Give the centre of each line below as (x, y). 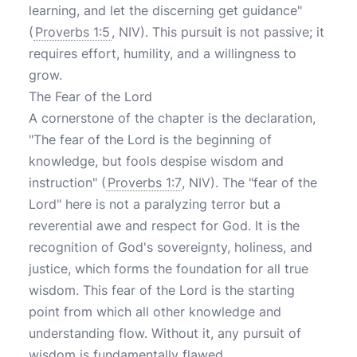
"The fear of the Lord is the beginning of (150, 139)
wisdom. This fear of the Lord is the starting (162, 290)
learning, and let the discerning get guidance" (165, 10)
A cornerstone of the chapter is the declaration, (172, 118)
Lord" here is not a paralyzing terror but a (155, 204)
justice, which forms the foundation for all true (169, 269)
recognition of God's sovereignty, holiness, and (171, 247)
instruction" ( (67, 182)
